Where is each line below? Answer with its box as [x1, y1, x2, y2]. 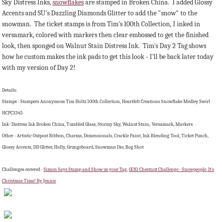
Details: [2, 87, 17, 93]
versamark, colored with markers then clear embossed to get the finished [2, 30, 209, 39]
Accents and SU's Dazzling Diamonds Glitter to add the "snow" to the [2, 8, 197, 17]
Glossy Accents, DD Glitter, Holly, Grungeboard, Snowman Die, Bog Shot [2, 144, 144, 150]
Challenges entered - [2, 166, 44, 172]
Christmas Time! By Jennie [2, 177, 56, 184]
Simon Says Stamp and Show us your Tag [44, 166, 127, 172]
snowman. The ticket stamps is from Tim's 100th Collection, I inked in [2, 19, 200, 28]
